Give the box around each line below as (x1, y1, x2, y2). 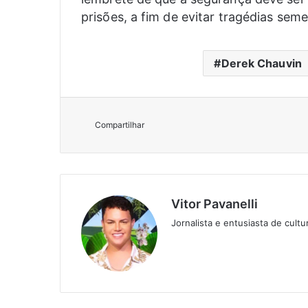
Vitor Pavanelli (171, 197, 258, 212)
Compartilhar (95, 120, 144, 131)
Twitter (200, 238, 235, 252)
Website (179, 255, 218, 269)
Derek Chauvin (221, 56, 302, 71)
